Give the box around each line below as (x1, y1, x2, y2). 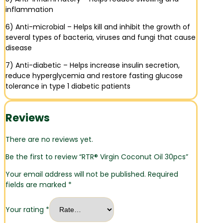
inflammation (5, 4, 53, 14)
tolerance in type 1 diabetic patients (5, 81, 130, 91)
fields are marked (5, 179, 68, 190)
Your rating (5, 204, 46, 215)
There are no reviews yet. (5, 134, 93, 144)
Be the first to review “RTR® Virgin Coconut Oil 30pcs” (5, 151, 188, 162)
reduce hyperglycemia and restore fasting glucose (5, 70, 183, 81)
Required (148, 169, 178, 179)
